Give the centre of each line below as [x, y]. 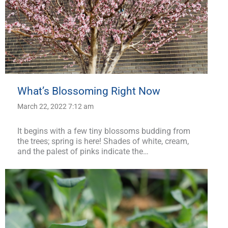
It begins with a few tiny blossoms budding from [104, 131]
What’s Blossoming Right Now [89, 91]
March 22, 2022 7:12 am [55, 106]
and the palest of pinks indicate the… [83, 151]
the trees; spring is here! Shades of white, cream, [103, 141]
